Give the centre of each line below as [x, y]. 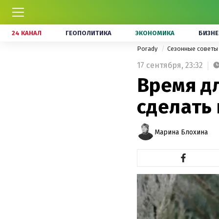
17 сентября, [160, 65]
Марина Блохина [181, 132]
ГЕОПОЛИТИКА [88, 33]
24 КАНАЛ [27, 33]
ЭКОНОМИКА [155, 33]
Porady [148, 49]
